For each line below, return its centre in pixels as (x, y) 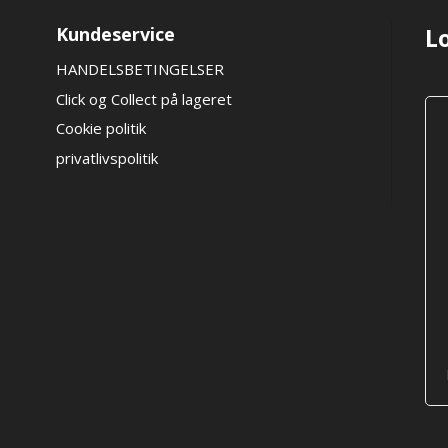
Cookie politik (100, 128)
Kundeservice (115, 34)
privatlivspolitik (106, 157)
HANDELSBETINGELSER (141, 69)
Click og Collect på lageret (143, 98)
